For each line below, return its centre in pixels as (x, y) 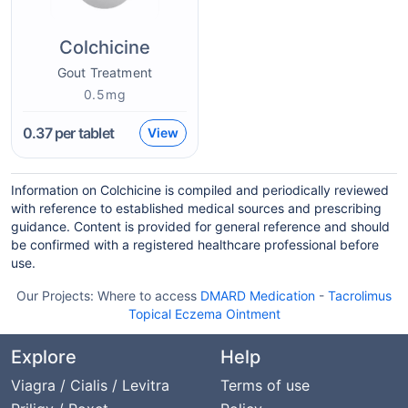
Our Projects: (57, 296)
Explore (44, 357)
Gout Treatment (105, 72)
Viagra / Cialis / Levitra (90, 385)
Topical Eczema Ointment (204, 314)
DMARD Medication (258, 296)
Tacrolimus (360, 296)
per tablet (83, 133)
